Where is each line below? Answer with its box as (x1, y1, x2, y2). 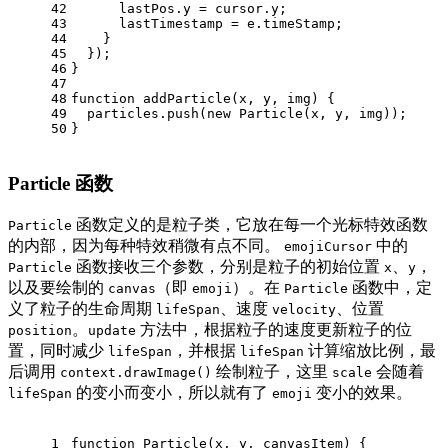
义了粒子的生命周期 (8, 300, 156, 318)
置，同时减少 (8, 342, 108, 360)
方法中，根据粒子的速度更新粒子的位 (136, 321, 412, 339)
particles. (71, 105, 167, 121)
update (88, 323, 136, 339)
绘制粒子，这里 (212, 363, 332, 381)
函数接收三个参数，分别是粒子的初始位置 (72, 258, 384, 276)
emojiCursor (284, 239, 372, 255)
